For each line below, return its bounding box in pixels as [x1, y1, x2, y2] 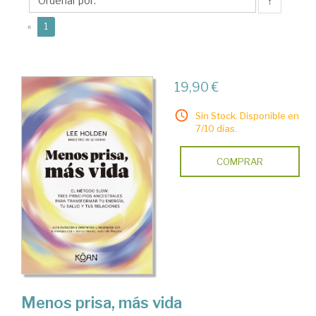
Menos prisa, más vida [21, 293, 182, 312]
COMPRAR [216, 156, 263, 167]
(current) [47, 20, 83, 31]
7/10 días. [195, 123, 237, 134]
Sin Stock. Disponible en [195, 110, 299, 121]
